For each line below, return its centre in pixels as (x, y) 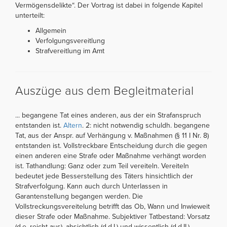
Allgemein (51, 30)
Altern (73, 125)
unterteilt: (30, 15)
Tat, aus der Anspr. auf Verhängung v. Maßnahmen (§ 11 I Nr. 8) (112, 135)
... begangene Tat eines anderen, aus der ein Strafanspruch (108, 115)
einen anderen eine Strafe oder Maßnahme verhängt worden (111, 156)
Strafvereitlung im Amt (70, 51)
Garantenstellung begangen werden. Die (79, 196)
